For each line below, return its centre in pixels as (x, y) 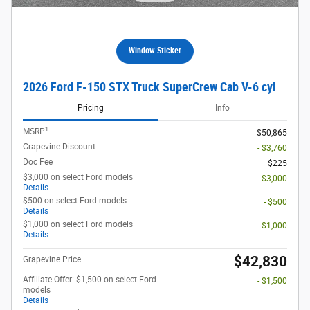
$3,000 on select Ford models (78, 177)
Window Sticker (155, 51)
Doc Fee (38, 162)
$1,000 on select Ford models (78, 225)
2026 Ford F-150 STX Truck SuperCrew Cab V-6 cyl (149, 87)
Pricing (90, 108)
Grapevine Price (52, 260)
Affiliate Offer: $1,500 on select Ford (90, 280)
